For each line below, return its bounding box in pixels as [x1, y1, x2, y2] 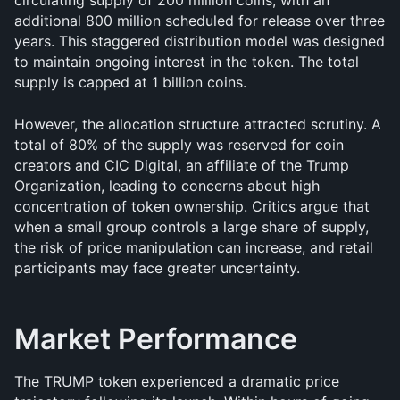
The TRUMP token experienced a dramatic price [14, 372, 339, 390]
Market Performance [14, 321, 297, 356]
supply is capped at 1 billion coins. [14, 73, 246, 91]
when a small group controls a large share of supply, [14, 218, 369, 236]
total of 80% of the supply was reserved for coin [14, 136, 344, 154]
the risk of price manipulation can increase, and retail [14, 238, 373, 256]
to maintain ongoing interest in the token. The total [14, 53, 359, 71]
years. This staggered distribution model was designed [14, 32, 385, 50]
